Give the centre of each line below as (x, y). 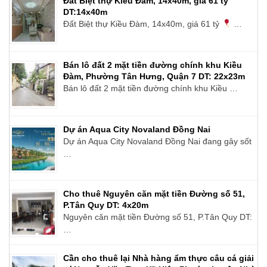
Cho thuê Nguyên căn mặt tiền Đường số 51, (154, 193)
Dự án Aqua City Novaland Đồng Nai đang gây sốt (157, 141)
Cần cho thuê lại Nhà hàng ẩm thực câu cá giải (159, 258)
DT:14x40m (85, 12)
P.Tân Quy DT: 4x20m (106, 205)
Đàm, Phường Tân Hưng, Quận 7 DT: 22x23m (154, 76)
